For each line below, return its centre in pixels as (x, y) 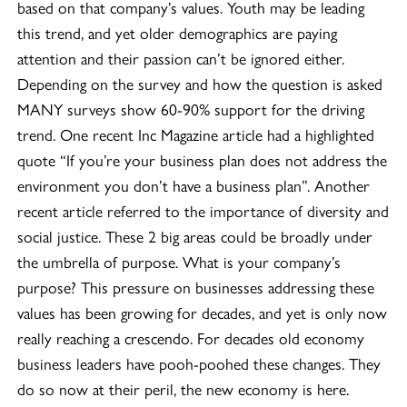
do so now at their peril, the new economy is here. (188, 389)
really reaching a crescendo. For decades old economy (191, 338)
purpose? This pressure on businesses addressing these (196, 287)
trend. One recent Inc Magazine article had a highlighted (196, 134)
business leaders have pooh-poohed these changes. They (199, 363)
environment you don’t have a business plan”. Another (194, 185)
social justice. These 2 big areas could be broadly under (195, 236)
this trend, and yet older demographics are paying (178, 33)
